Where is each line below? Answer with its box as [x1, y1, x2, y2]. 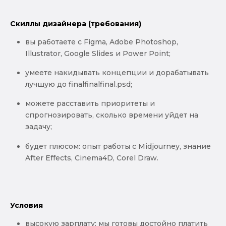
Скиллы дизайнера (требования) [10, 19, 141, 28]
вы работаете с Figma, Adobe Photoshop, [25, 37, 178, 46]
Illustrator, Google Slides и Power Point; [25, 48, 171, 58]
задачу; [25, 122, 52, 132]
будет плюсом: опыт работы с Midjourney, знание [25, 141, 211, 151]
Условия [10, 200, 43, 210]
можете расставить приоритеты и [25, 99, 155, 108]
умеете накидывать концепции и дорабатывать [25, 68, 209, 77]
